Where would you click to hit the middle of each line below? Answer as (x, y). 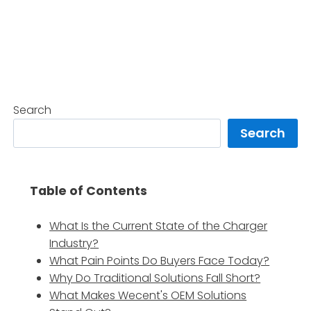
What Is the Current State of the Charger (159, 226)
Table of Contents (89, 191)
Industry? (74, 243)
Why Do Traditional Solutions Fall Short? (155, 278)
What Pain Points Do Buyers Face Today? (160, 260)
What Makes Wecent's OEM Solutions (148, 295)
